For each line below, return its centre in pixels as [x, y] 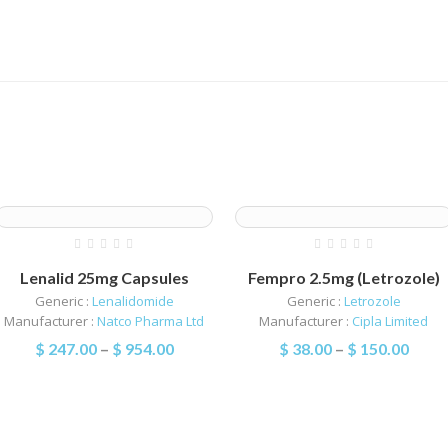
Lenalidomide [132, 300]
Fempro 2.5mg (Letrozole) [343, 277]
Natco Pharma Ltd [151, 320]
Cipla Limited [390, 320]
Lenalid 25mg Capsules [104, 277]
